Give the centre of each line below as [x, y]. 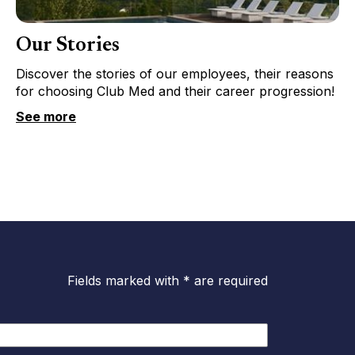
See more [46, 116]
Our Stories [67, 46]
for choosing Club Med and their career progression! [175, 91]
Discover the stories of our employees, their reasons [174, 73]
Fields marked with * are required [168, 280]
